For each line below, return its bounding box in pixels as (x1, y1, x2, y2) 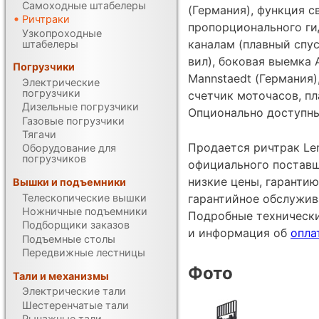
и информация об (188, 226, 291, 241)
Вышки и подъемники (13, 176, 127, 189)
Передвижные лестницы (22, 246, 146, 258)
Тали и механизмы (13, 269, 110, 282)
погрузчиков (22, 152, 87, 165)
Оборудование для (22, 142, 117, 155)
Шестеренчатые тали (22, 298, 130, 311)
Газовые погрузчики (22, 114, 125, 127)
